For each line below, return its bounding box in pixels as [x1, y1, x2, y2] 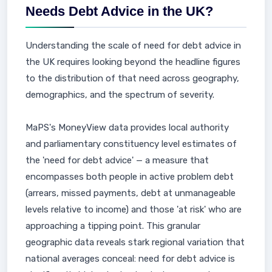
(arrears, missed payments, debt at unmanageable [25, 188, 236, 199]
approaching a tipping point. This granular [25, 220, 200, 231]
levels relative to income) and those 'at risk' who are [25, 204, 242, 215]
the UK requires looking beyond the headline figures [25, 56, 240, 67]
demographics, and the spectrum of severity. [25, 89, 214, 100]
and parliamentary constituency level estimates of [25, 138, 237, 149]
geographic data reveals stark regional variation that [25, 237, 245, 248]
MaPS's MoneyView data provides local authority [25, 122, 229, 133]
